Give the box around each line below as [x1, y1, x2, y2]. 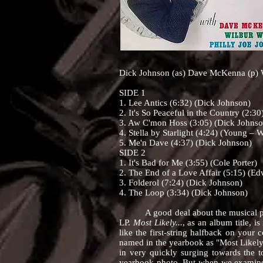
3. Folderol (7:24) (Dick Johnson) [119, 178, 242, 187]
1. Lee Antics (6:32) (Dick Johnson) [119, 98, 251, 107]
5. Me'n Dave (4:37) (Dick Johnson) [119, 138, 252, 147]
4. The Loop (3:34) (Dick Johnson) [119, 188, 248, 197]
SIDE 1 [119, 88, 146, 97]
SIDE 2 [119, 148, 146, 157]
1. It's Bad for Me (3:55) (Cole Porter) [119, 158, 257, 167]
